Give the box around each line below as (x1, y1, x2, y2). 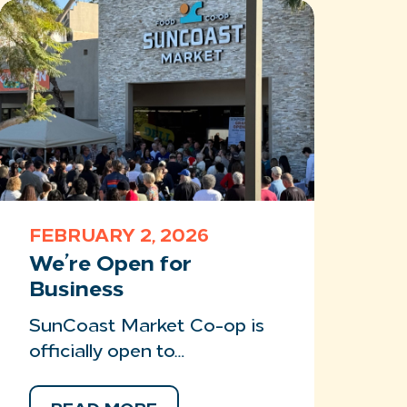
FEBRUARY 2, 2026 (29, 228, 210, 246)
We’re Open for (29, 254, 193, 276)
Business (29, 280, 124, 302)
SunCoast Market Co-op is (29, 318, 265, 336)
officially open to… (29, 343, 185, 362)
